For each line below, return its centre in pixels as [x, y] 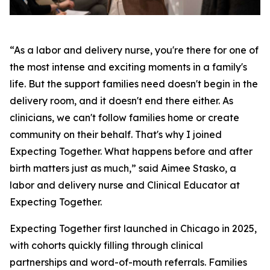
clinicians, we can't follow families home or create [124, 118]
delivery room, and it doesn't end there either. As [121, 101]
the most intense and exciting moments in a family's [128, 67]
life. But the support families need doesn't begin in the [134, 84]
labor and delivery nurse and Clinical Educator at [125, 185]
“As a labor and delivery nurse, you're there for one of [134, 50]
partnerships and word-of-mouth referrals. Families [128, 262]
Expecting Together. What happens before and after [131, 152]
